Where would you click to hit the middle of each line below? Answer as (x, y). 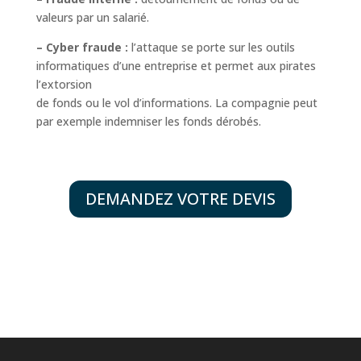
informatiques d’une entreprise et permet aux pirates (176, 65)
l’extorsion (64, 84)
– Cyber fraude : (82, 47)
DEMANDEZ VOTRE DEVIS (180, 198)
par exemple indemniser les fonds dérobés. (148, 121)
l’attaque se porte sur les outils (211, 47)
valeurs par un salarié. (92, 17)
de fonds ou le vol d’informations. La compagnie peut (176, 102)
